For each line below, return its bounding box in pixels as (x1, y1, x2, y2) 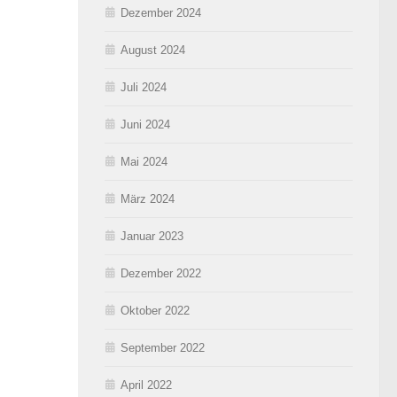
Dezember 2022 (121, 266, 201, 280)
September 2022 (121, 340, 205, 354)
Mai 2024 (121, 154, 167, 168)
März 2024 (121, 191, 175, 206)
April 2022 (121, 378, 172, 392)
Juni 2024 (121, 117, 170, 131)
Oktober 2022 (121, 303, 190, 317)
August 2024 (121, 43, 185, 57)
